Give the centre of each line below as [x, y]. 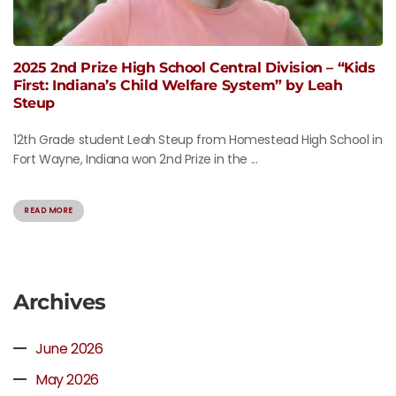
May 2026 [67, 379]
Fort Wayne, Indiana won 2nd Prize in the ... [136, 159]
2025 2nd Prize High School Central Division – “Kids [194, 67]
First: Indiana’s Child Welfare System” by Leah [178, 85]
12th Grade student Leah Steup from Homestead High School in [198, 139]
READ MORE [49, 210]
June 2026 [69, 348]
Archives [60, 301]
